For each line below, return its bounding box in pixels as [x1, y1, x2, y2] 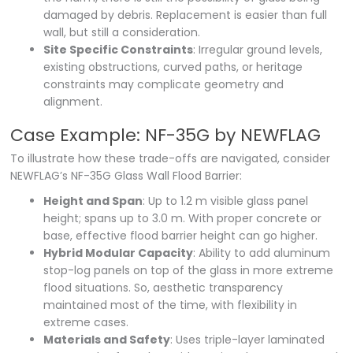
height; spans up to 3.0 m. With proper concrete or [43, 210, 322, 226]
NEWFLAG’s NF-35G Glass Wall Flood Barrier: [10, 167, 243, 184]
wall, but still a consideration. [43, 24, 201, 40]
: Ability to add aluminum [193, 244, 331, 261]
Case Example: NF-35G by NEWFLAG [10, 122, 321, 147]
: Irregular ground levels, [193, 41, 323, 58]
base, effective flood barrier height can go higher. [43, 227, 318, 243]
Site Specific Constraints [43, 41, 194, 58]
